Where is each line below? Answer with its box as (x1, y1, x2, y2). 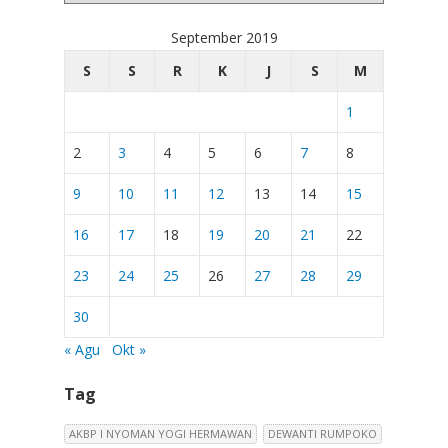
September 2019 (170, 28, 278, 47)
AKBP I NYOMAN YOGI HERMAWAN (69, 426, 252, 441)
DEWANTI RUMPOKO (268, 426, 377, 441)
